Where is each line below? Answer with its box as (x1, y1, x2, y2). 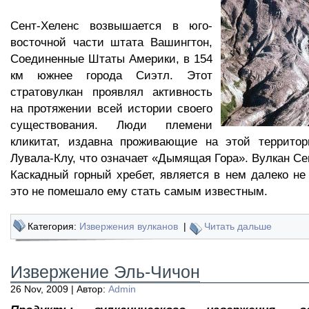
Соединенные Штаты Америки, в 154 (10, 52, 212, 66)
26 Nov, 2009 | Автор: (10, 283, 108, 295)
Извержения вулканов (79, 221, 178, 232)
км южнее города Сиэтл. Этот (10, 68, 212, 82)
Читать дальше (204, 221, 272, 232)
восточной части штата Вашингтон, (10, 35, 212, 49)
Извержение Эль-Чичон (10, 262, 200, 281)
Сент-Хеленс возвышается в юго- (10, 19, 212, 32)
